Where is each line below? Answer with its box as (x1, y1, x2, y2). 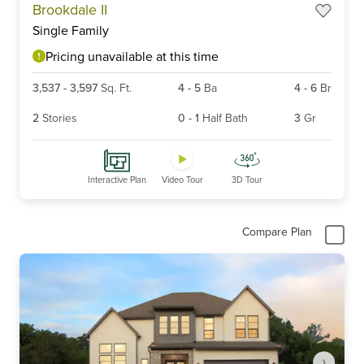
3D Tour (232, 173, 262, 187)
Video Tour (161, 173, 203, 187)
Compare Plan (242, 223, 312, 240)
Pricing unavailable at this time (45, 47, 219, 66)
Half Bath (202, 110, 248, 127)
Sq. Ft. (101, 80, 132, 97)
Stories (42, 110, 77, 127)
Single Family (32, 21, 109, 40)
